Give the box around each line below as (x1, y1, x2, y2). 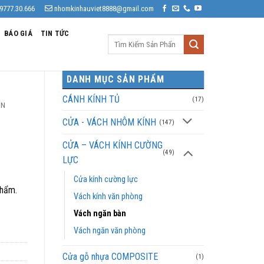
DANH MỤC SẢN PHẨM (67, 74, 164, 85)
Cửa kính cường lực (74, 174, 138, 184)
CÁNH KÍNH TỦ (62, 94, 120, 105)
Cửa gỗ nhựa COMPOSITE (62, 250, 158, 262)
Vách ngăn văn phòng (74, 225, 146, 236)
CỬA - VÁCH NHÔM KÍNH (62, 116, 156, 128)
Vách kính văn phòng (74, 191, 143, 202)
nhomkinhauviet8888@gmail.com (52, 4, 154, 13)
